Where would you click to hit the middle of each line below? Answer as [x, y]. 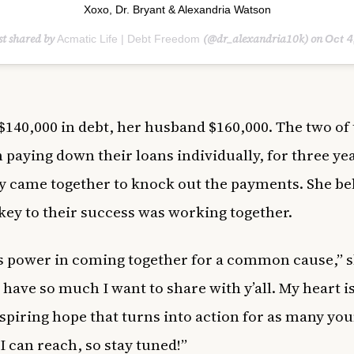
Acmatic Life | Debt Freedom [130, 38]
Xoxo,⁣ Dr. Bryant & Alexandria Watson [177, 9]
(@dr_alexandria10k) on [264, 38]
